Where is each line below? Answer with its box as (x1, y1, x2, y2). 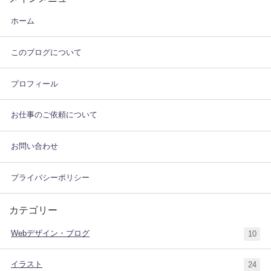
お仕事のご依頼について (11, 111, 97, 119)
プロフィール (11, 79, 58, 88)
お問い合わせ (11, 142, 58, 151)
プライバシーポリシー (11, 173, 90, 181)
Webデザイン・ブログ (11, 229, 90, 237)
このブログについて (11, 48, 82, 56)
